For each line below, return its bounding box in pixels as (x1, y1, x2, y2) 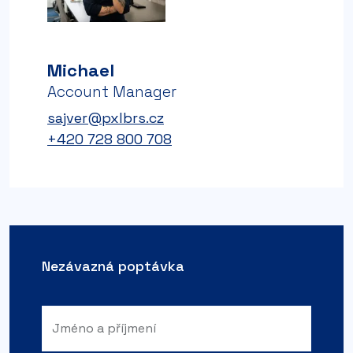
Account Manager (47, 81, 176, 102)
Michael (47, 58, 114, 81)
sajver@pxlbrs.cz (47, 108, 164, 127)
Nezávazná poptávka (42, 256, 184, 275)
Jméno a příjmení (52, 319, 156, 336)
